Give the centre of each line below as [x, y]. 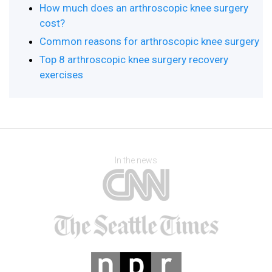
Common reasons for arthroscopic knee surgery [149, 41]
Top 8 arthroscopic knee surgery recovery [134, 59]
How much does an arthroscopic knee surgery [144, 8]
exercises [61, 75]
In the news [136, 160]
